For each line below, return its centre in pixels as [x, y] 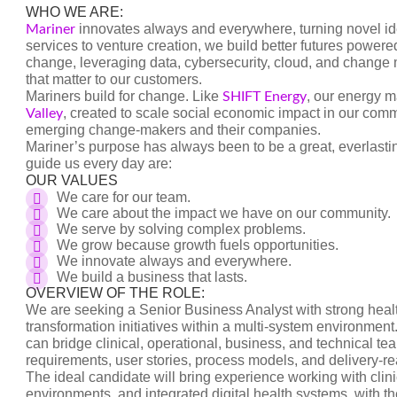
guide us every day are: [99, 163]
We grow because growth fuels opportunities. [198, 245]
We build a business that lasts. [152, 277]
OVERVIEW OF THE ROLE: [117, 293]
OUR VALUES [72, 180]
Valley [44, 113]
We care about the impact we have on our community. [224, 213]
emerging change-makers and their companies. [173, 130]
